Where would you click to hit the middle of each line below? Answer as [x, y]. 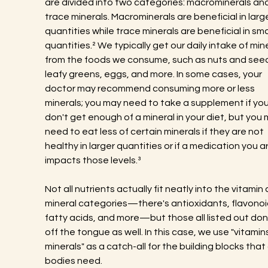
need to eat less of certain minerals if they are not [155, 132]
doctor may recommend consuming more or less [150, 89]
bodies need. [73, 261]
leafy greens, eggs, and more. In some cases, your [154, 74]
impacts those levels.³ [93, 160]
